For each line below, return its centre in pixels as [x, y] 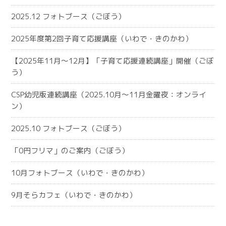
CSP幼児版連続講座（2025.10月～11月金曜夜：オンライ [109, 95]
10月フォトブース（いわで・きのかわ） [80, 173]
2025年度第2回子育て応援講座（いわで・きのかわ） [102, 39]
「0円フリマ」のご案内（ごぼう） [70, 151]
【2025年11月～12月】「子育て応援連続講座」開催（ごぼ [113, 61]
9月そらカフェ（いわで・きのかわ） [74, 195]
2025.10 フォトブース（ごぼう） [69, 128]
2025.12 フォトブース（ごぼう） [69, 16]
